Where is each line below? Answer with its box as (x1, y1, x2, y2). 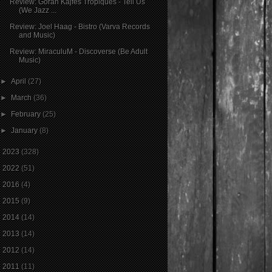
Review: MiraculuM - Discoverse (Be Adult (9, 47, 148, 56)
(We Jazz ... (18, 5, 56, 15)
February (11, 109, 43, 118)
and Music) (18, 30, 55, 39)
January (11, 126, 40, 135)
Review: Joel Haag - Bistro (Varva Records (9, 22, 150, 31)
